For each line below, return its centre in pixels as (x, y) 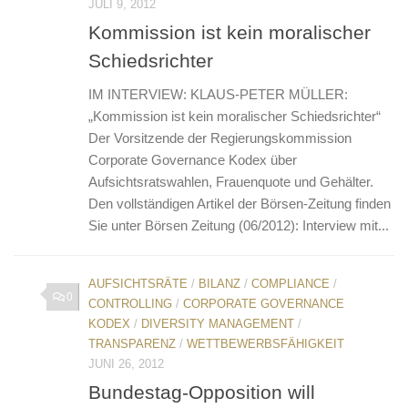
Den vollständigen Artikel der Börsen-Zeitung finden (240, 203)
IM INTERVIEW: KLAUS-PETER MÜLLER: (218, 94)
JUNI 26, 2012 (126, 363)
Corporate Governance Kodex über (193, 159)
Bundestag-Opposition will (202, 392)
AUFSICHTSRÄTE (138, 283)
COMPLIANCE (291, 283)
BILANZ (219, 283)
